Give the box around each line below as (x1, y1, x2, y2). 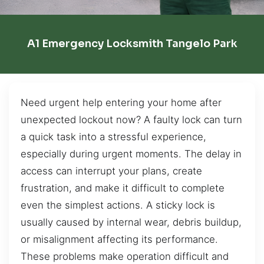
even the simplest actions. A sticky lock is (21, 199, 215, 211)
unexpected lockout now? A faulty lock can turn (21, 113, 242, 126)
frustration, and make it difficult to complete (21, 181, 225, 194)
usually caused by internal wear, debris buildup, (21, 216, 242, 228)
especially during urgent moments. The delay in (21, 147, 242, 160)
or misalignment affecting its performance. (21, 233, 218, 245)
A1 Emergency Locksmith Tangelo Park (27, 37, 237, 51)
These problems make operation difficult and (21, 250, 229, 262)
